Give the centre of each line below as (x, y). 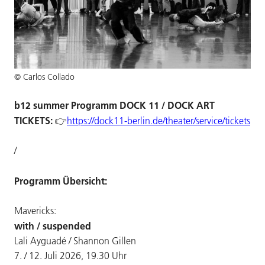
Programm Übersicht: (61, 180)
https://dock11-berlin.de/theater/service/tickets (159, 120)
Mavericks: (35, 211)
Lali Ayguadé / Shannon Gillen (75, 241)
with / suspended (53, 226)
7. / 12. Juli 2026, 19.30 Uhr (70, 256)
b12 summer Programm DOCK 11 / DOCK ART (114, 105)
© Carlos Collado (44, 77)
